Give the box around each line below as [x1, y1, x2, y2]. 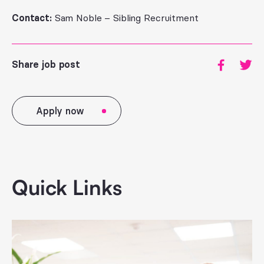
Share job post [12, 58, 81, 70]
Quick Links [12, 174, 122, 200]
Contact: [12, 12, 52, 24]
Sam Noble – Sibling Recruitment [51, 12, 199, 24]
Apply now [36, 105, 84, 117]
